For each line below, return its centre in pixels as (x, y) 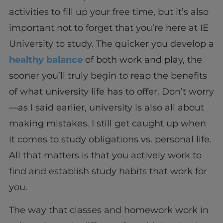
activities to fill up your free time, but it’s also (109, 12)
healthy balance (46, 59)
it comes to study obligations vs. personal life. (110, 139)
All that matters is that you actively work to (105, 155)
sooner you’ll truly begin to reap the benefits (108, 75)
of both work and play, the (142, 59)
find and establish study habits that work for (108, 171)
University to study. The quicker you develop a (111, 44)
